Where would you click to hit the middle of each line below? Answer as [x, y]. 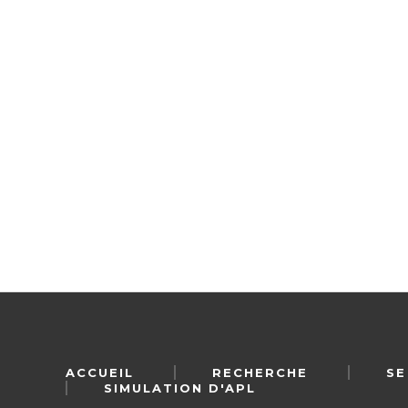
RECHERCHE [260, 372]
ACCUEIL [100, 372]
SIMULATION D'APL [180, 388]
